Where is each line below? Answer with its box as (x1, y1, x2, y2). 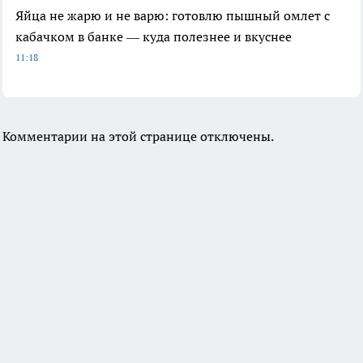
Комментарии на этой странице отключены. (2, 128, 274, 145)
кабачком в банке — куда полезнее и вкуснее (15, 28, 292, 45)
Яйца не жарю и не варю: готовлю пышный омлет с (15, 7, 330, 24)
